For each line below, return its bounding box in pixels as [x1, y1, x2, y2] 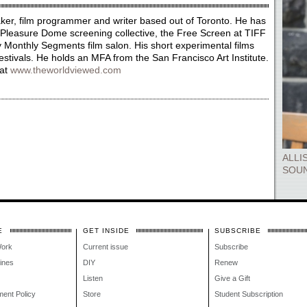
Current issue [82, 243, 128, 251]
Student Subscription [214, 290, 283, 298]
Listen [82, 274, 103, 282]
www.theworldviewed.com [10, 64, 121, 75]
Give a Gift [214, 274, 250, 282]
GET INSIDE [82, 227, 130, 234]
